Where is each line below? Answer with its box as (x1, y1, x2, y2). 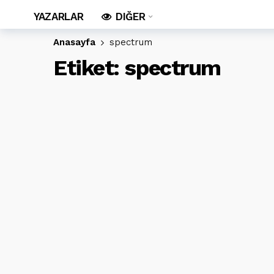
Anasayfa (53, 37, 95, 48)
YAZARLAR (34, 10, 84, 23)
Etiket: (53, 55, 125, 81)
